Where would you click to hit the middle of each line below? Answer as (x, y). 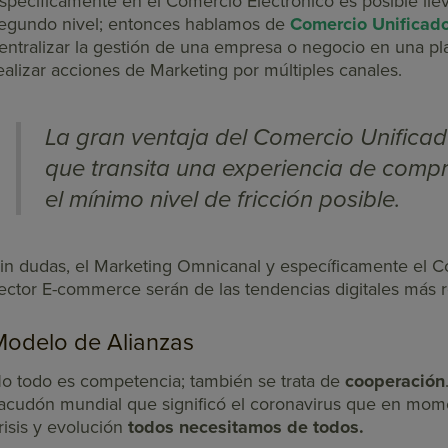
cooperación (395, 381)
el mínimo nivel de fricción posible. (222, 199)
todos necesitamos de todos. (248, 427)
